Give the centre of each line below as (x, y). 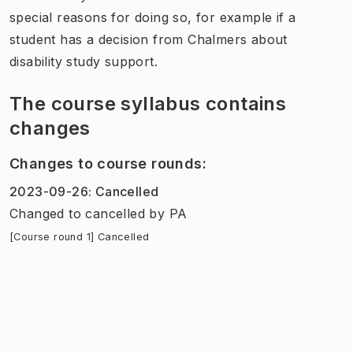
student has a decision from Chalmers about (149, 39)
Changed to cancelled (77, 213)
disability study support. (84, 61)
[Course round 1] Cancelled (80, 236)
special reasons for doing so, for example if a (153, 17)
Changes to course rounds (106, 163)
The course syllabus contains (148, 103)
